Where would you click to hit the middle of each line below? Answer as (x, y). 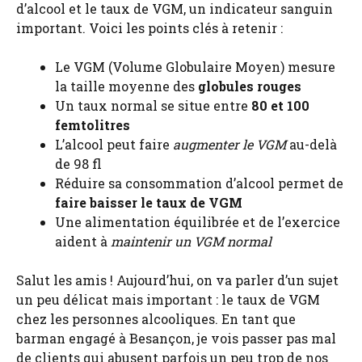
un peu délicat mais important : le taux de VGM (168, 300)
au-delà (311, 145)
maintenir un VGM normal (191, 242)
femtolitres (93, 125)
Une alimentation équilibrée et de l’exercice (198, 222)
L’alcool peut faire (114, 145)
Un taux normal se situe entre (153, 106)
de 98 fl (78, 164)
